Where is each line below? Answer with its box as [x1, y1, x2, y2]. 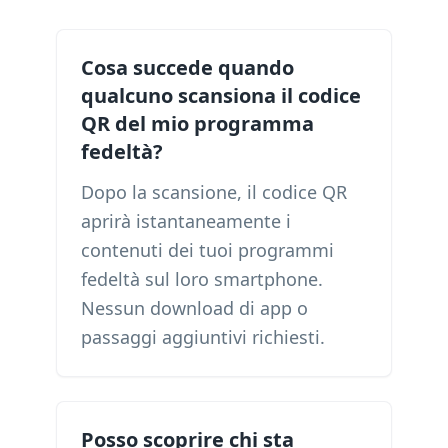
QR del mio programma [81, 110, 314, 137]
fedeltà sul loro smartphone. [81, 267, 323, 291]
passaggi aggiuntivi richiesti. [81, 325, 325, 349]
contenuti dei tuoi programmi [81, 238, 334, 262]
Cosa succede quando [81, 54, 294, 81]
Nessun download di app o [81, 296, 308, 320]
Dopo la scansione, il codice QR [81, 180, 347, 204]
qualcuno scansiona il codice [81, 82, 361, 109]
